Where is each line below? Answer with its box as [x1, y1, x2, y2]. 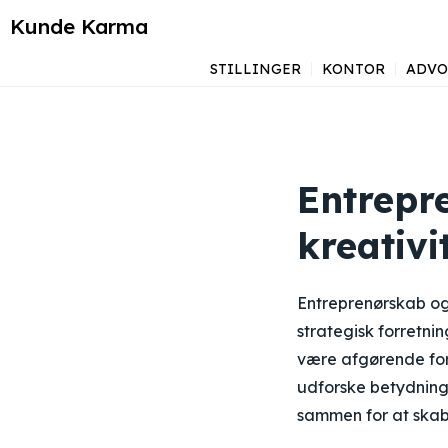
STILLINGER [210, 60, 301, 78]
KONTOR [322, 60, 385, 78]
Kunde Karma [10, 13, 148, 39]
